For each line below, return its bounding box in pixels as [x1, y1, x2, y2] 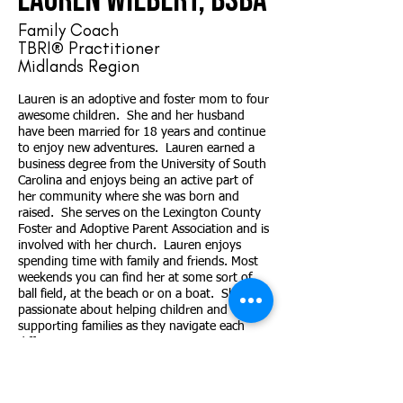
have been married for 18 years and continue [18, 126, 265, 139]
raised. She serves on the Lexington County [18, 207, 261, 219]
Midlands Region [18, 56, 139, 76]
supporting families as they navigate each [18, 320, 245, 333]
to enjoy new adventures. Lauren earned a [18, 142, 255, 155]
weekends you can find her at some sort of [18, 272, 252, 284]
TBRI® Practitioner [18, 38, 160, 58]
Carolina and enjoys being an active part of [18, 175, 253, 187]
